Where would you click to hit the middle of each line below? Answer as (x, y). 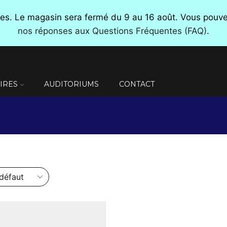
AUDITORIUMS (71, 84)
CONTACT (137, 84)
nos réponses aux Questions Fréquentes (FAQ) (112, 31)
